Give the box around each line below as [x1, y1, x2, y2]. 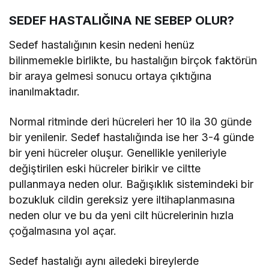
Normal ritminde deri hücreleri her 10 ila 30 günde [9, 115, 252, 128]
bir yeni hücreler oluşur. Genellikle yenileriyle [9, 146, 227, 159]
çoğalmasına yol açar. [9, 224, 117, 237]
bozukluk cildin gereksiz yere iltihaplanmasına [9, 193, 235, 206]
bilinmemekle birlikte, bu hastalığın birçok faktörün [9, 53, 258, 67]
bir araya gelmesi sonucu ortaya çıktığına [9, 69, 212, 82]
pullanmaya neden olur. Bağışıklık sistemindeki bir [9, 177, 254, 190]
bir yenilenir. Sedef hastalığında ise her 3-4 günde [9, 130, 255, 144]
